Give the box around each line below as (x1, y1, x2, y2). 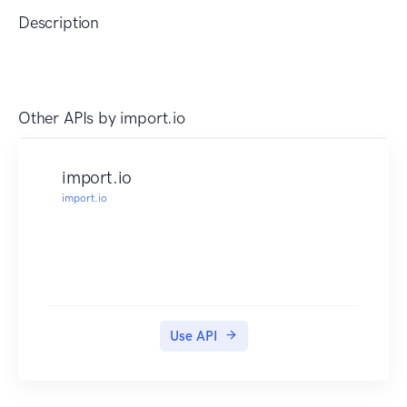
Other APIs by (18, 108, 121, 129)
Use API (169, 328, 217, 345)
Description (18, 13, 100, 34)
